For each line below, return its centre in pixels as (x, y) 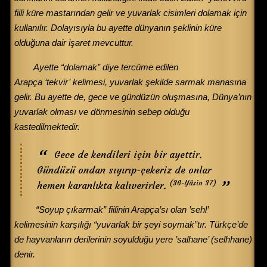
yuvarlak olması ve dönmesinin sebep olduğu (102, 111)
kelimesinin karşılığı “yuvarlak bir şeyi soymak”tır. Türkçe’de (131, 224)
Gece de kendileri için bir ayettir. (128, 154)
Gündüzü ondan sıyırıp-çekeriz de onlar (124, 170)
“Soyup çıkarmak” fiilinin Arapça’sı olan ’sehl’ (121, 209)
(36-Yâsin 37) (193, 182)
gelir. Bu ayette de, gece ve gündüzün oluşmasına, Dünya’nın (133, 97)
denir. (25, 254)
